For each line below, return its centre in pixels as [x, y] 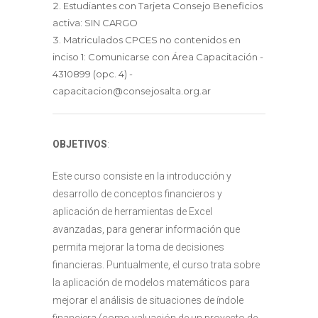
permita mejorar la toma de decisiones [138, 247]
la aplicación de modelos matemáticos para [151, 283]
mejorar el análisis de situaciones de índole [148, 300]
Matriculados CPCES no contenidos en [152, 40]
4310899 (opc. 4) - [93, 74]
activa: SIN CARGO [95, 23]
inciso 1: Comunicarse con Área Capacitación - [158, 57]
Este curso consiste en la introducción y [142, 176]
